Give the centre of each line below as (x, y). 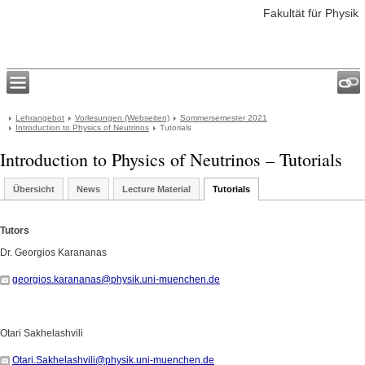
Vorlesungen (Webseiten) (122, 118)
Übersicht (34, 189)
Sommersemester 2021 (224, 118)
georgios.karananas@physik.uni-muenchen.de (116, 279)
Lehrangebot (40, 118)
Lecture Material (156, 189)
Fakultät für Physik (311, 13)
